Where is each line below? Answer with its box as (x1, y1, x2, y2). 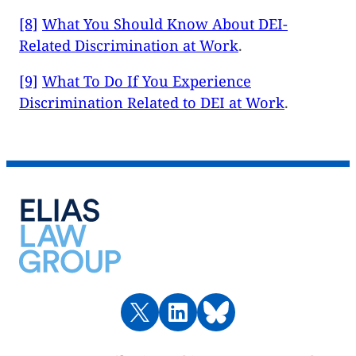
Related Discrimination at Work (19, 36, 238, 56)
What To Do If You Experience (42, 72, 251, 91)
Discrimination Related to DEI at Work (19, 93, 284, 113)
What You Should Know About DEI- (42, 14, 288, 34)
